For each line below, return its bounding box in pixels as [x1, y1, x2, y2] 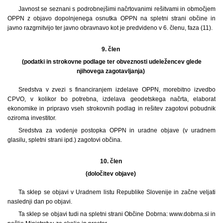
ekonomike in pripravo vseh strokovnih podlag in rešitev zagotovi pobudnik [7, 105, 216, 112]
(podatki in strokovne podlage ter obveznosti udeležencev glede [21, 58, 202, 65]
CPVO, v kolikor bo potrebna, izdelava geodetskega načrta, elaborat [7, 95, 216, 103]
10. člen [100, 157, 123, 165]
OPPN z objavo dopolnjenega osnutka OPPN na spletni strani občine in [7, 14, 216, 22]
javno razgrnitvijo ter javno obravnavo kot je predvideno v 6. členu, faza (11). [7, 24, 213, 31]
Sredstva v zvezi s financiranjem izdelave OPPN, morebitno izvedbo [18, 86, 216, 93]
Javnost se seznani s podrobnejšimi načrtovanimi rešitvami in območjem [18, 5, 216, 12]
